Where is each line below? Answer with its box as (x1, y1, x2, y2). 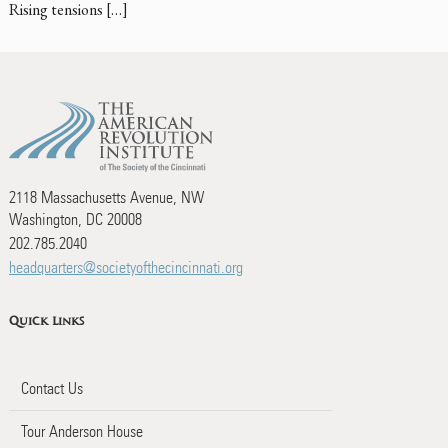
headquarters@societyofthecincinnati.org (8, 257, 243, 277)
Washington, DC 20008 (8, 209, 142, 229)
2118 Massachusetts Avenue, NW (8, 187, 204, 207)
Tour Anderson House (20, 421, 143, 441)
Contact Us (20, 378, 83, 398)
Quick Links (8, 313, 84, 329)
